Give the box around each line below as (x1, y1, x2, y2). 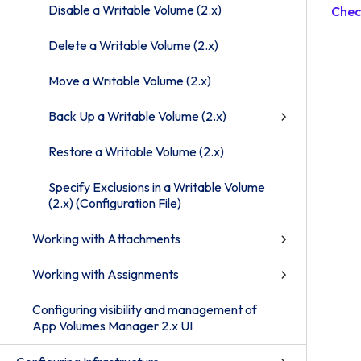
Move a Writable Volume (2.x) (48, 73, 211, 89)
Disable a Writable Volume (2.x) (48, 2, 222, 18)
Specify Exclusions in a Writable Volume (48, 179, 265, 195)
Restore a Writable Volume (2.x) (48, 143, 224, 160)
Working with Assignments (32, 266, 179, 282)
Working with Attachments (32, 230, 180, 247)
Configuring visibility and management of (32, 301, 257, 317)
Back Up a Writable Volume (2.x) (48, 108, 226, 124)
